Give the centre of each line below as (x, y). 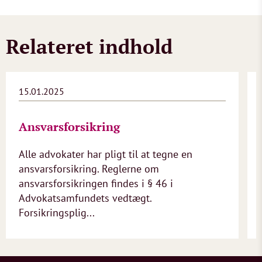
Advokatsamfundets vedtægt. (85, 198)
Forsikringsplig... (57, 213)
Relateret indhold (89, 46)
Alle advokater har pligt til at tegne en (106, 154)
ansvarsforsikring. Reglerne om (89, 169)
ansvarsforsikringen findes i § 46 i (96, 183)
